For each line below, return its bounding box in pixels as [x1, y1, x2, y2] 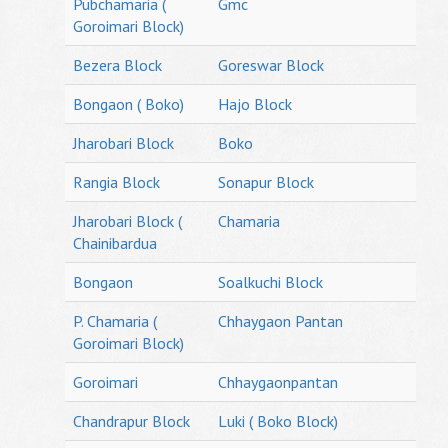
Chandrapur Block [73, 411, 190, 431]
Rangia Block [73, 172, 160, 192]
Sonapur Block [218, 172, 314, 192]
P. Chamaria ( [73, 311, 157, 331]
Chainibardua [73, 233, 157, 253]
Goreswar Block [218, 55, 324, 75]
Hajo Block [218, 94, 292, 114]
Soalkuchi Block [218, 272, 323, 292]
